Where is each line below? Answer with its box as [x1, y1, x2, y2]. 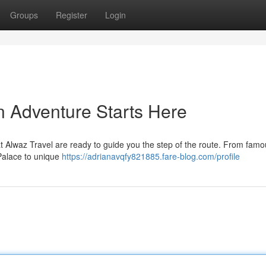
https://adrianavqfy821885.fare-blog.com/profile [62, 150, 240, 162]
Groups [10, 9, 38, 21]
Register [56, 9, 87, 21]
